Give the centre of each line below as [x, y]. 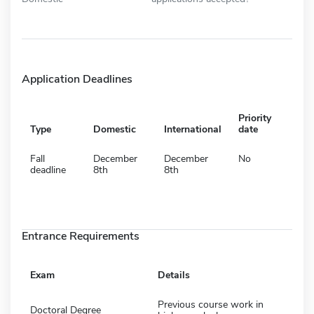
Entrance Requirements [81, 236]
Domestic [115, 129]
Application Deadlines [77, 79]
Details [174, 275]
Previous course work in [211, 304]
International [193, 129]
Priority [255, 118]
